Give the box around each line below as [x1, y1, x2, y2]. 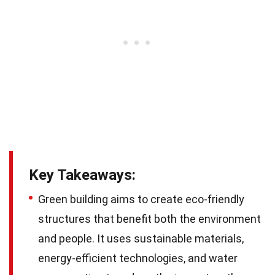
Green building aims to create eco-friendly [38, 192, 244, 206]
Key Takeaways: [29, 166, 136, 184]
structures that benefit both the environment [38, 212, 261, 225]
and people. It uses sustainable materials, [38, 231, 244, 245]
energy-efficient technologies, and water [38, 251, 238, 265]
